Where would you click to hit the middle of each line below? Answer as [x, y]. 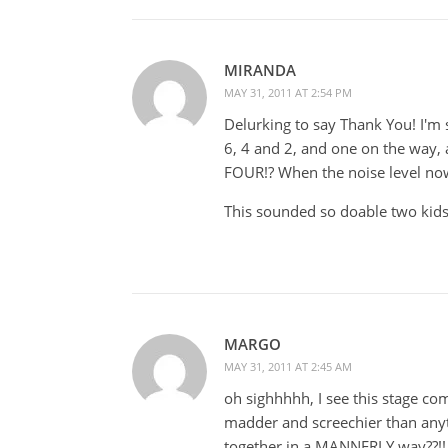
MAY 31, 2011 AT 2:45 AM [288, 366]
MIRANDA [260, 69]
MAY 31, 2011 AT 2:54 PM [288, 92]
